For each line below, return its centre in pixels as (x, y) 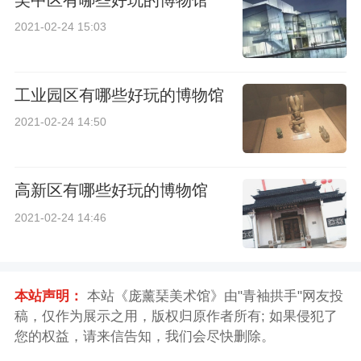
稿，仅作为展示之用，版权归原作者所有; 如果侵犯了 (176, 316)
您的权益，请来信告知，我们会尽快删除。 (144, 336)
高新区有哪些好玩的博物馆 (111, 191)
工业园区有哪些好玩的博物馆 (119, 95)
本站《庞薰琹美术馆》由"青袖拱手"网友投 (213, 296)
